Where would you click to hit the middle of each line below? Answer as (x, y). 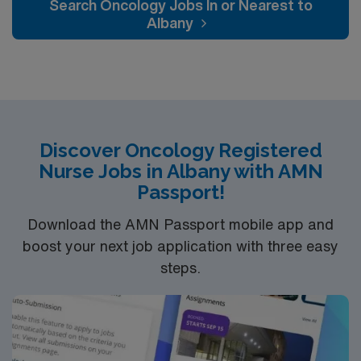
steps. (180, 267)
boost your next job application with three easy (180, 245)
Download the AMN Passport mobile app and (180, 224)
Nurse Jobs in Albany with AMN (180, 171)
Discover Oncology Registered (180, 150)
